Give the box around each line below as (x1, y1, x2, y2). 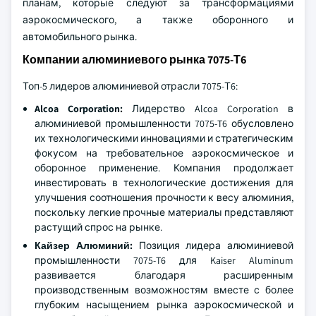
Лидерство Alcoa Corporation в (132, 102, 294, 115)
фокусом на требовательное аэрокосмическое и (35, 147, 293, 159)
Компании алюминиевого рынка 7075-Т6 (23, 52, 246, 67)
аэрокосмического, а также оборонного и (23, 13, 293, 26)
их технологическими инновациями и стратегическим (35, 132, 293, 145)
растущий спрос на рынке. (35, 221, 162, 233)
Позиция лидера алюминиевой (138, 239, 293, 252)
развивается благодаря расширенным (35, 269, 293, 281)
